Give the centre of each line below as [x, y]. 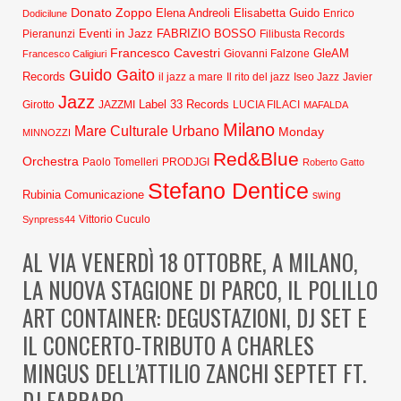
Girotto [38, 105]
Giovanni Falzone [267, 54]
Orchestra [51, 161]
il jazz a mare [191, 77]
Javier [358, 77]
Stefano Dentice [228, 191]
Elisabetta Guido [277, 13]
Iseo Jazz [316, 77]
